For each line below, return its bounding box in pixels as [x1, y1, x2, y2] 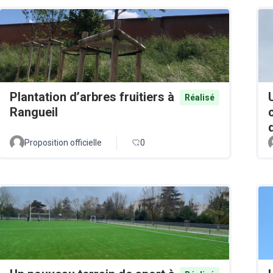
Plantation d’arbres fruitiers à [10, 90, 174, 105]
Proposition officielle [24, 138, 102, 148]
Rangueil [10, 105, 58, 120]
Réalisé [185, 93, 214, 103]
